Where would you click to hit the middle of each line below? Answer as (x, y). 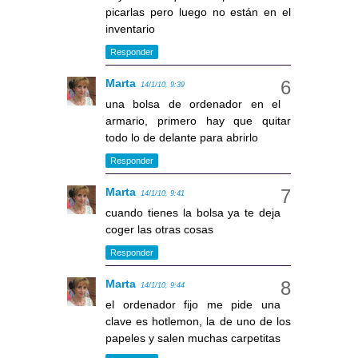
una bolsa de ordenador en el (193, 104)
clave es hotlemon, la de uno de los (198, 322)
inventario (130, 29)
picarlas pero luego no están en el (198, 12)
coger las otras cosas (159, 230)
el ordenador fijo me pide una (193, 305)
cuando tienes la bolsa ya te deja (193, 213)
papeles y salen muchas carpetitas (193, 338)
